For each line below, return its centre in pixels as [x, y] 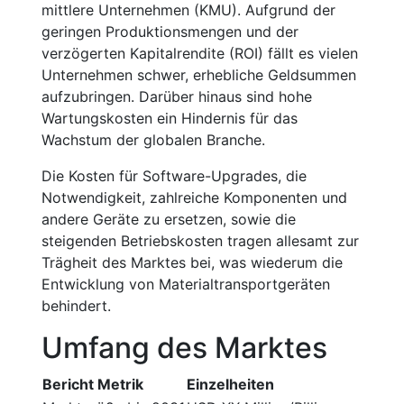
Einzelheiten [230, 384]
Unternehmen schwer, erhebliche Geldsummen [199, 75]
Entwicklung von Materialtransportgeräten [186, 284]
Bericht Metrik [93, 384]
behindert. [76, 306]
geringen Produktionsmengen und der [170, 32]
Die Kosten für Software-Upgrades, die [174, 176]
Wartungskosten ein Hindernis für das [170, 118]
